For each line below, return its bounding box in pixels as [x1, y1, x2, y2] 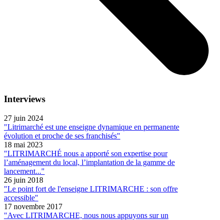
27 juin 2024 [4, 113, 43, 122]
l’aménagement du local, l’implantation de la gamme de [4, 158, 175, 166]
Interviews [4, 93, 45, 104]
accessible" [4, 193, 38, 202]
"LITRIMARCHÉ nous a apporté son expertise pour [4, 149, 167, 158]
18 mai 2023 [4, 140, 43, 149]
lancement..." [4, 166, 45, 175]
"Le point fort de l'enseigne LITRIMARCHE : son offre [4, 184, 178, 193]
